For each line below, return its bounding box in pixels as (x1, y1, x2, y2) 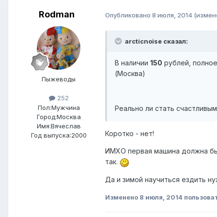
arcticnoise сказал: (125, 37, 188, 46)
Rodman (39, 9, 75, 20)
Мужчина (51, 103, 80, 111)
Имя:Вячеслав (36, 122, 81, 130)
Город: (36, 112, 57, 121)
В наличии (115, 59, 150, 67)
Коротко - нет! (105, 129, 154, 138)
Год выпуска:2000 (31, 131, 87, 139)
